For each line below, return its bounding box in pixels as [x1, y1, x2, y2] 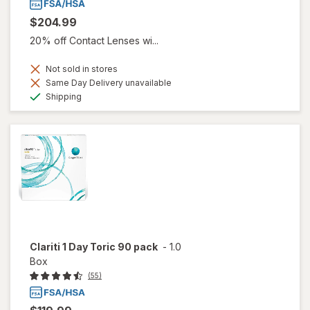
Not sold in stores [44, 64, 118, 74]
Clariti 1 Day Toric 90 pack [30, 241, 158, 253]
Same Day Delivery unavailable [44, 77, 172, 88]
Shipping [44, 91, 82, 102]
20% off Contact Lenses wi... [30, 35, 158, 46]
